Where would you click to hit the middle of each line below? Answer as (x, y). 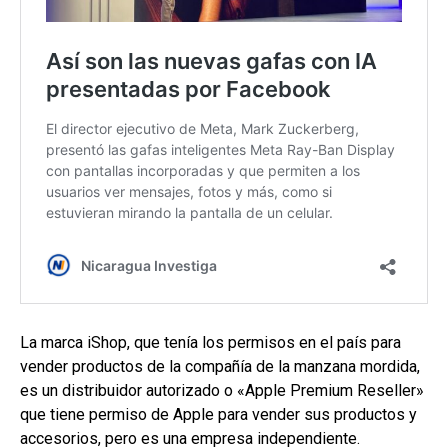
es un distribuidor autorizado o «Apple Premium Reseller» (222, 390)
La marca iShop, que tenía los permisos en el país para (210, 342)
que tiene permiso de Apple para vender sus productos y (218, 414)
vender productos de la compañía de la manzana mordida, (220, 366)
